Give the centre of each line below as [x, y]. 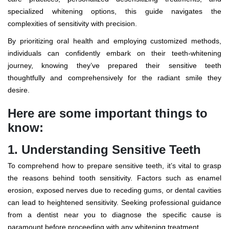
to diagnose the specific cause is [158, 215]
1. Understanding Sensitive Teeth [104, 150]
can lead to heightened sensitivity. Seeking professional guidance [114, 202]
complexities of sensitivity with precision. [73, 24]
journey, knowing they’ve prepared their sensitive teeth [114, 65]
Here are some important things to [108, 113]
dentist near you [66, 215]
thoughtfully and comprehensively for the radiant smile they [114, 78]
